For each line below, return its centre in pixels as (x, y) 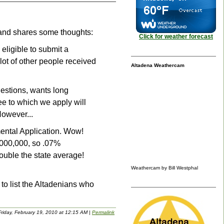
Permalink (103, 212)
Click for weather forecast (176, 37)
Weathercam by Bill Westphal (164, 168)
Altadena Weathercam (158, 65)
